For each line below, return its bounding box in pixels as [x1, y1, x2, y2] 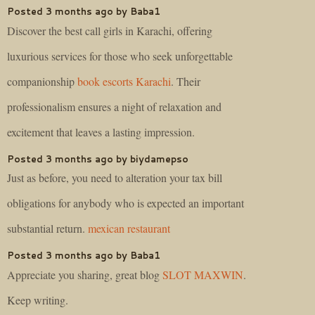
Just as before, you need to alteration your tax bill [7, 170, 222, 186]
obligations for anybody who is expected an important [7, 195, 244, 211]
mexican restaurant [88, 221, 170, 236]
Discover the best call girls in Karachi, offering [7, 22, 212, 38]
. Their [171, 73, 200, 89]
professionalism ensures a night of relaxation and [7, 98, 221, 114]
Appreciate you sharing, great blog [7, 267, 162, 282]
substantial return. [7, 221, 88, 236]
